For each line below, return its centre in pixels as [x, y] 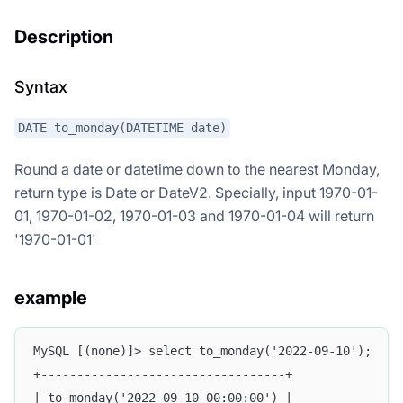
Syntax [41, 86]
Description [64, 36]
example [51, 298]
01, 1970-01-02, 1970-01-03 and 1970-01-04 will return [194, 216]
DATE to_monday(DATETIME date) [122, 128]
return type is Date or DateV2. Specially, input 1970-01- [196, 193]
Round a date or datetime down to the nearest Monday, [197, 170]
